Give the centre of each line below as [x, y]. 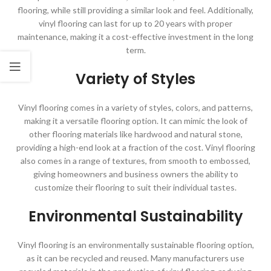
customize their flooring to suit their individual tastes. [135, 188]
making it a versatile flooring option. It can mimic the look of [135, 121]
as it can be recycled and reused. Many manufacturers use [135, 258]
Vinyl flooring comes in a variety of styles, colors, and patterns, [135, 108]
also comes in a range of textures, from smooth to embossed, [135, 161]
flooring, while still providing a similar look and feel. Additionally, [135, 10]
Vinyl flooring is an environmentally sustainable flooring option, [135, 245]
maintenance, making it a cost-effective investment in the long [135, 37]
